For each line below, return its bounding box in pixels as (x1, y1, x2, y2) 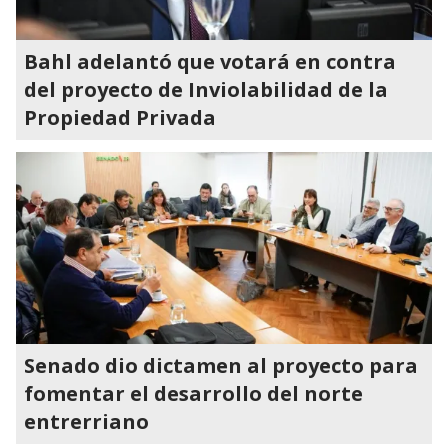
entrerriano (24, 408, 149, 435)
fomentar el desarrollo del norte (24, 380, 363, 407)
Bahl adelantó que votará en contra (24, 48, 396, 75)
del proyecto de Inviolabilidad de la (24, 76, 388, 103)
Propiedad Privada (24, 104, 216, 131)
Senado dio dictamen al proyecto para (24, 352, 418, 379)
